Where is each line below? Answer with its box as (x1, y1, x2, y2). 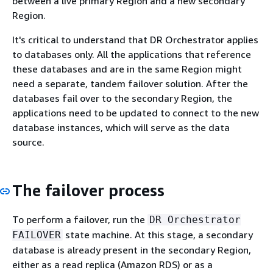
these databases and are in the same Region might (12, 63, 242, 75)
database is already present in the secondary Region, (12, 243, 251, 256)
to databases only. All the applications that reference (12, 48, 251, 60)
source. (12, 136, 44, 148)
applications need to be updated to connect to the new (12, 107, 259, 119)
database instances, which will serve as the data (12, 121, 230, 133)
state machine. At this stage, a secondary (63, 228, 253, 241)
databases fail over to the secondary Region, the (12, 92, 232, 104)
